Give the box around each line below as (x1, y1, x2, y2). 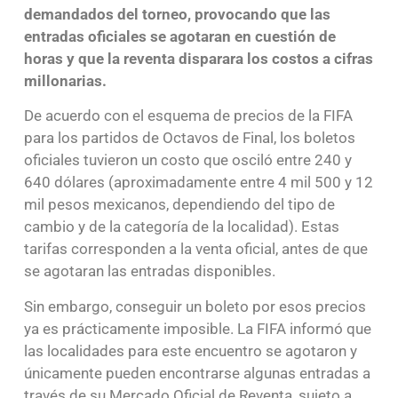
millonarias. (23, 71, 107, 90)
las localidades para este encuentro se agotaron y (23, 341, 357, 360)
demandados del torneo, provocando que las (23, 4, 330, 23)
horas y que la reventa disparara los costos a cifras (23, 49, 373, 68)
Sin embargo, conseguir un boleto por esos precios (23, 297, 366, 315)
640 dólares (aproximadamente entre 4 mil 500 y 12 (23, 173, 373, 192)
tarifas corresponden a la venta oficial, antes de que (23, 240, 368, 259)
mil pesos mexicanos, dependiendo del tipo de (23, 195, 335, 214)
